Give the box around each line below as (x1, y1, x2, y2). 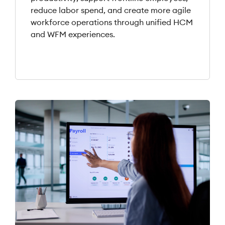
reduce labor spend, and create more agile (31, 5, 191, 15)
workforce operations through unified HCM (31, 17, 193, 27)
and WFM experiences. (31, 29, 115, 39)
